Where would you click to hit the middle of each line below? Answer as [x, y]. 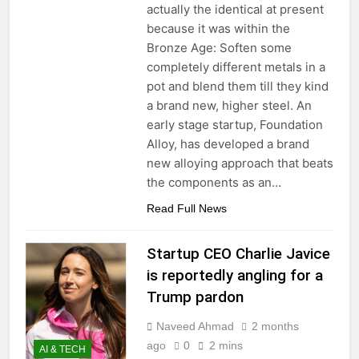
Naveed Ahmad [195, 327]
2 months [275, 327]
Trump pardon [195, 297]
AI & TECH [63, 349]
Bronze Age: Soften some [219, 48]
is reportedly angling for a [234, 276]
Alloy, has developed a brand [228, 144]
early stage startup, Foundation [234, 125]
